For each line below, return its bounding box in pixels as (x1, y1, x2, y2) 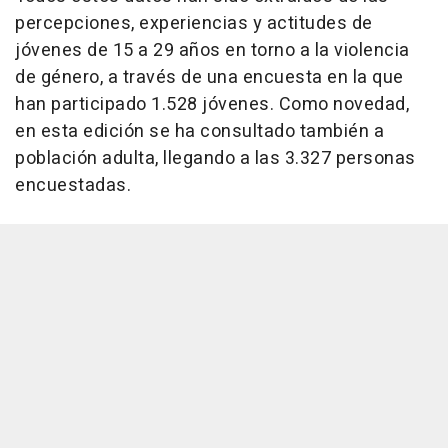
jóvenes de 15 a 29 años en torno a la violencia (15, 37, 410, 65)
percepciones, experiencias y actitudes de (15, 10, 373, 38)
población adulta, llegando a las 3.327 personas (15, 145, 416, 173)
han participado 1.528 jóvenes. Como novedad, (15, 91, 409, 119)
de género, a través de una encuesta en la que (15, 64, 404, 92)
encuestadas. (15, 172, 131, 200)
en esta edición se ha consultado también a (15, 118, 384, 146)
